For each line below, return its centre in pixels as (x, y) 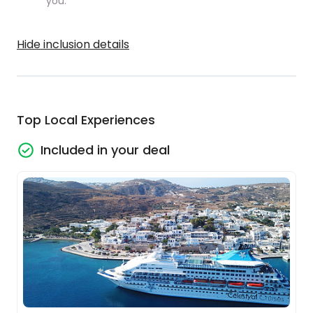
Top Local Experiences (86, 120)
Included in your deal (105, 150)
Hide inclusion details (73, 44)
